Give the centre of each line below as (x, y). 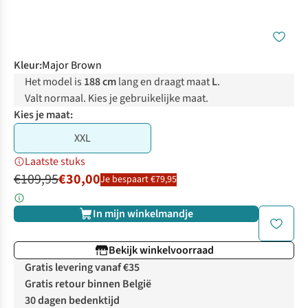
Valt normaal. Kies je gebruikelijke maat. (117, 99)
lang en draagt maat (164, 82)
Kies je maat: (43, 115)
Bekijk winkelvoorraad (161, 251)
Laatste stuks (55, 162)
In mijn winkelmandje (143, 214)
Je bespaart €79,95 (139, 179)
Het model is (54, 82)
